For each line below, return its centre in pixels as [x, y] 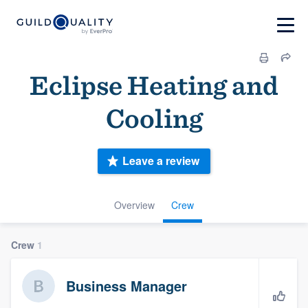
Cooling [154, 118]
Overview [134, 205]
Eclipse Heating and [154, 85]
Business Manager [126, 285]
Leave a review [161, 161]
